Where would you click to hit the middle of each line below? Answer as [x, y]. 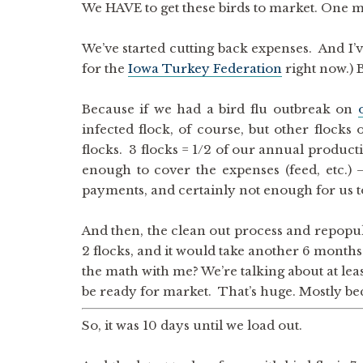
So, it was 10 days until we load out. [192, 325]
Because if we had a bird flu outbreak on [220, 109]
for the [105, 68]
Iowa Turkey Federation [205, 68]
